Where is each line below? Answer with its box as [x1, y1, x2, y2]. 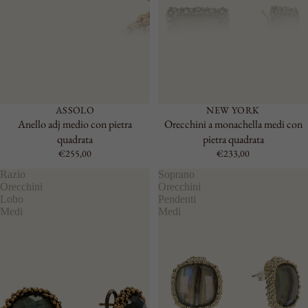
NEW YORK [206, 104, 260, 116]
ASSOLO [55, 104, 95, 116]
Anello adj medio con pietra [18, 117, 132, 131]
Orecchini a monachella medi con [164, 117, 302, 131]
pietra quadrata [202, 132, 264, 146]
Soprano [158, 168, 195, 180]
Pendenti [158, 193, 196, 205]
